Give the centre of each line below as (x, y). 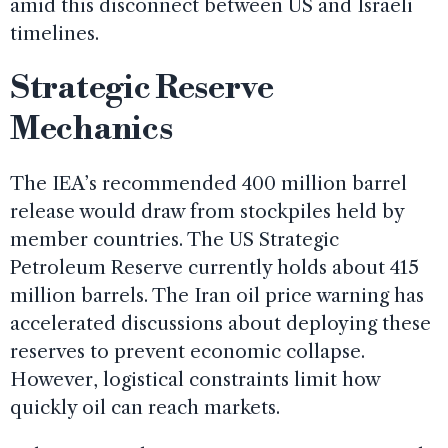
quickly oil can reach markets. (145, 407)
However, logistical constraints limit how (195, 379)
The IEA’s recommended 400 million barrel (208, 183)
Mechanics (91, 129)
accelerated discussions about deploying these (220, 323)
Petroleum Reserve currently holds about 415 (214, 267)
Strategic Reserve (142, 88)
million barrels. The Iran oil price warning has (217, 295)
